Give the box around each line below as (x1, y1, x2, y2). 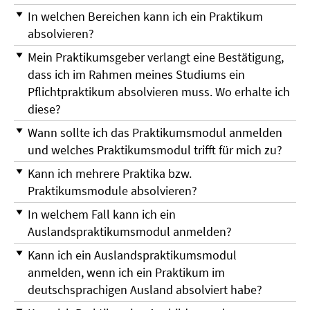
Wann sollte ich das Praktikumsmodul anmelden (28, 125, 282, 141)
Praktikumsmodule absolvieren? (28, 183, 197, 199)
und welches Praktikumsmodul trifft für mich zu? (28, 142, 282, 158)
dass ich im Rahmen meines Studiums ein (28, 66, 245, 83)
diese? (28, 101, 61, 118)
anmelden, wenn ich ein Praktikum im (28, 264, 225, 281)
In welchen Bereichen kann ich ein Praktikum (28, 8, 263, 25)
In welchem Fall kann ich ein (28, 206, 176, 223)
